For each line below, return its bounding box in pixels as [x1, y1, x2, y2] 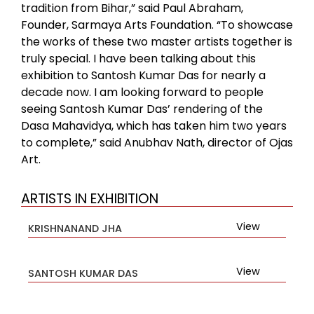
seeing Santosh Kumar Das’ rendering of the [21, 100, 263, 117]
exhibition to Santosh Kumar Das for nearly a [21, 67, 266, 83]
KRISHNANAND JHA [28, 221, 122, 236]
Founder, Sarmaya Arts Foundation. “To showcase [21, 16, 293, 33]
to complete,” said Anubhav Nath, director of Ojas [21, 134, 293, 151]
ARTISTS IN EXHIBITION [21, 189, 158, 209]
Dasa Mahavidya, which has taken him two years [21, 117, 287, 134]
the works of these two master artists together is [21, 33, 292, 50]
